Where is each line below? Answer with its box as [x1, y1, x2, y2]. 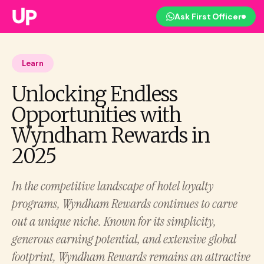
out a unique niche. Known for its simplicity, [12, 213, 216, 230]
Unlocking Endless [12, 82, 177, 107]
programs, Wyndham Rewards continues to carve [12, 195, 237, 212]
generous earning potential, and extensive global [12, 230, 236, 247]
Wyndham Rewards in [12, 123, 210, 148]
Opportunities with [12, 103, 181, 127]
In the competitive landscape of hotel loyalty [12, 177, 213, 194]
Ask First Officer [174, 11, 242, 22]
